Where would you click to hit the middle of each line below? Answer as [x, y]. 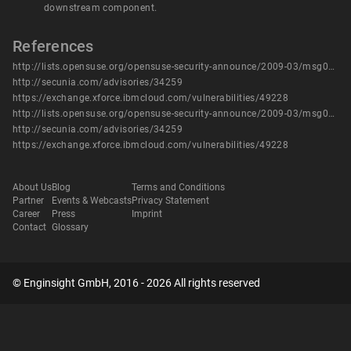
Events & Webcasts [92, 201]
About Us [32, 188]
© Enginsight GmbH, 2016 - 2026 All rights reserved [136, 283]
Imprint [147, 214]
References [53, 47]
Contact [29, 228]
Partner [28, 201]
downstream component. [101, 8]
